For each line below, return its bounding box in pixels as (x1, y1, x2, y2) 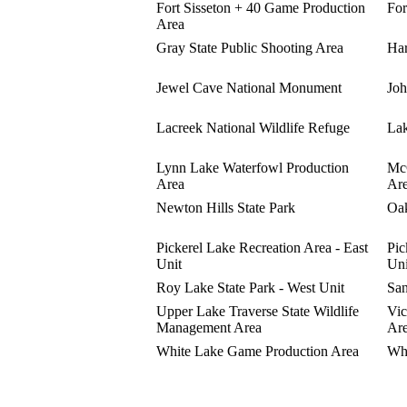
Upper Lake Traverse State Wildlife (156, 303, 359, 319)
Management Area (156, 319, 262, 335)
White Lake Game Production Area (156, 342, 359, 359)
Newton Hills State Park (156, 199, 295, 215)
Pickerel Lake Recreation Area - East (156, 239, 368, 255)
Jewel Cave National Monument (156, 79, 342, 95)
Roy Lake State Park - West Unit (156, 279, 344, 295)
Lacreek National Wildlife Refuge (156, 119, 350, 135)
